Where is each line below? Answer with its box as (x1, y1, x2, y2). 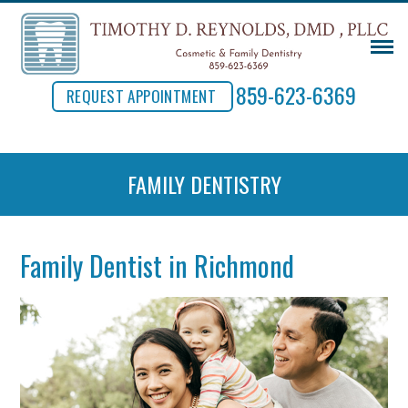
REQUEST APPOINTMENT (66, 85, 217, 107)
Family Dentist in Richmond (20, 245, 295, 286)
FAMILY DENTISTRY (127, 168, 281, 200)
